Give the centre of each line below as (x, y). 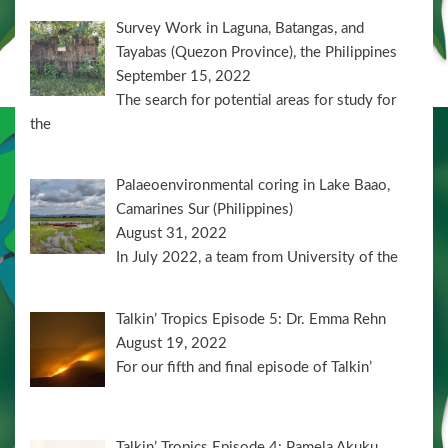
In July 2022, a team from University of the (257, 258)
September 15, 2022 (184, 76)
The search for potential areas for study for (256, 100)
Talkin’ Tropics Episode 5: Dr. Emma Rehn (251, 319)
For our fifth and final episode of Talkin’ (244, 367)
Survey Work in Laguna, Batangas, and (240, 28)
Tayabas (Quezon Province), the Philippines (257, 52)
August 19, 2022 (172, 343)
